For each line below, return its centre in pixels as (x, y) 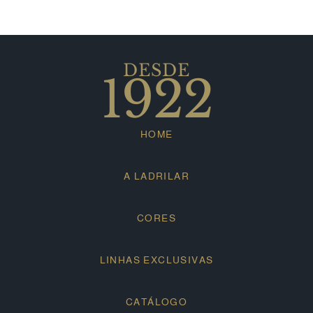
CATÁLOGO (156, 301)
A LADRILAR (156, 176)
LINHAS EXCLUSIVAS (156, 260)
